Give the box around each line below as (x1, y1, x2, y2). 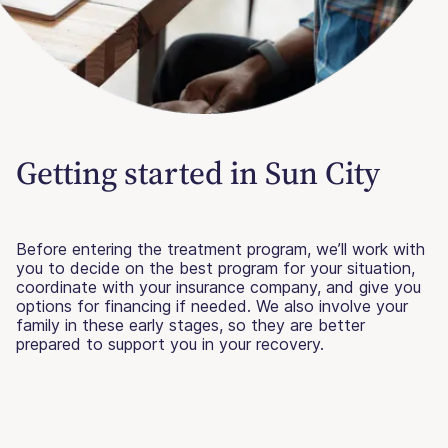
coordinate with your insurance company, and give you (16, 277, 421, 298)
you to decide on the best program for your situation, (16, 258, 415, 279)
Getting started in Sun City (16, 151, 380, 196)
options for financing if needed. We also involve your (16, 296, 408, 317)
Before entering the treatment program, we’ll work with (16, 239, 425, 260)
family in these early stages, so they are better (16, 315, 365, 336)
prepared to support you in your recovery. (16, 334, 324, 355)
